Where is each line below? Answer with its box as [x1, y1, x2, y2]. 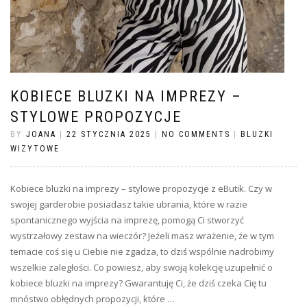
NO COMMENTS [162, 130, 230, 139]
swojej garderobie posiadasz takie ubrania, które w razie [10, 198, 247, 210]
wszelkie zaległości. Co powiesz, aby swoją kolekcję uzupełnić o [10, 261, 273, 273]
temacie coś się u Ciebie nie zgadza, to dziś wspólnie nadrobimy [10, 245, 274, 258]
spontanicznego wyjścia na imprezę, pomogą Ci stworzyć [10, 214, 244, 226]
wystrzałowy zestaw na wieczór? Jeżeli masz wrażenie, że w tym [10, 230, 274, 242]
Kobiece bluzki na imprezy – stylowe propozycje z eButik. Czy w [10, 182, 272, 195]
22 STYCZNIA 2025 [66, 130, 151, 139]
